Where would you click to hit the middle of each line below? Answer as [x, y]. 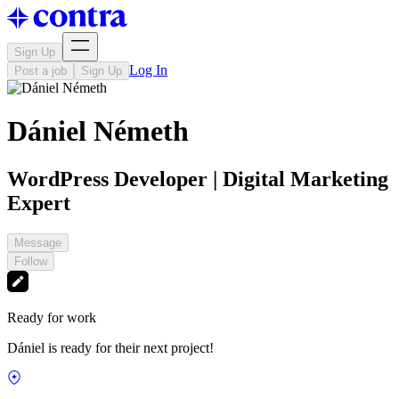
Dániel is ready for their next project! [110, 347]
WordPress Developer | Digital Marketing [198, 179]
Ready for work [52, 317]
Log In [148, 70]
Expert [39, 203]
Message [38, 242]
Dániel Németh [98, 131]
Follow [31, 261]
